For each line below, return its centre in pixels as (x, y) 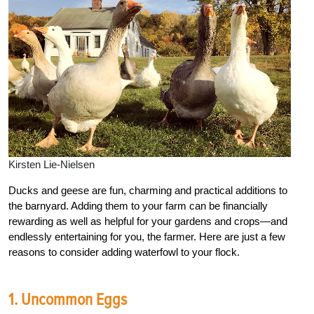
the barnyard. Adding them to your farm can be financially (138, 206)
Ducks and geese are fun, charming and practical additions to (148, 191)
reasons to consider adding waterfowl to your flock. (124, 252)
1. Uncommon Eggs (68, 300)
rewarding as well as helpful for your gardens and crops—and (148, 221)
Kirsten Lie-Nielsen (52, 165)
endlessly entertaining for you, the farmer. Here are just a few (147, 237)
